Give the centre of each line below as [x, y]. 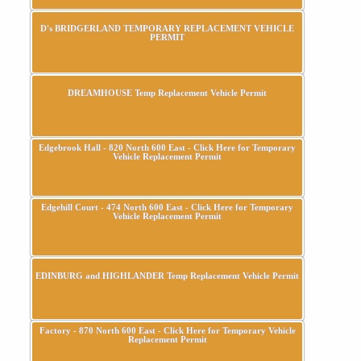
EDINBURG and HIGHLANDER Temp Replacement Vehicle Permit [168, 275]
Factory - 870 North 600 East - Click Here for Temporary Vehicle [167, 330]
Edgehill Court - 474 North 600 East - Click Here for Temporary [168, 207]
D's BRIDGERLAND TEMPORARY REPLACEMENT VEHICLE [168, 28]
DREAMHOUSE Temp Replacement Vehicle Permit [168, 92]
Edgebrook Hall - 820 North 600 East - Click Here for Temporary [168, 147]
